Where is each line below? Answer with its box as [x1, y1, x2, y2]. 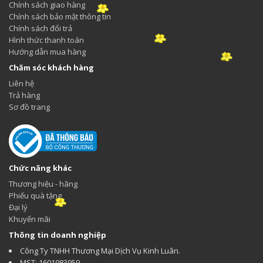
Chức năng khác [9, 162, 72, 173]
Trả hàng [9, 89, 40, 100]
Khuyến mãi [9, 213, 50, 224]
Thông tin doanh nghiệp [9, 229, 106, 240]
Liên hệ [9, 77, 34, 89]
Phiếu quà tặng [9, 190, 62, 201]
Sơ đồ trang [9, 101, 50, 112]
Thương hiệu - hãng [9, 178, 77, 189]
